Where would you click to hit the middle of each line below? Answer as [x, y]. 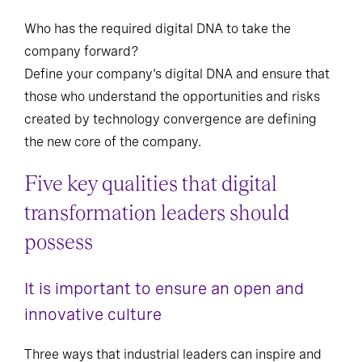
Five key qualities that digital [151, 193]
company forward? [82, 60]
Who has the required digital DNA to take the [158, 37]
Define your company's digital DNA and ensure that [177, 82]
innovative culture [93, 323]
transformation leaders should [157, 222]
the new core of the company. [113, 150]
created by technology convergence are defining [170, 128]
